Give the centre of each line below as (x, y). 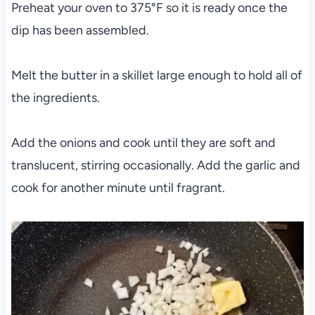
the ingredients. (55, 98)
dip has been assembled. (80, 31)
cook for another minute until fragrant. (118, 188)
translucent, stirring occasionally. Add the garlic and (155, 166)
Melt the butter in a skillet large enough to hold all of (156, 76)
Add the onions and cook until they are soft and (143, 143)
